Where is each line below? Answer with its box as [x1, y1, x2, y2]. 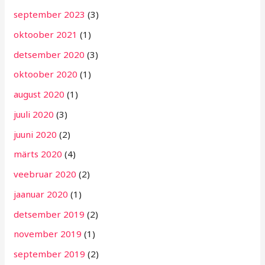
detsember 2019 [14, 208, 85, 220]
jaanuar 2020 [14, 188, 69, 200]
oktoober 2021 [14, 28, 78, 40]
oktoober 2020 [14, 68, 78, 80]
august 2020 [14, 88, 65, 101]
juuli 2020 [14, 108, 54, 120]
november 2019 [14, 228, 82, 240]
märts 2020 [14, 148, 63, 160]
